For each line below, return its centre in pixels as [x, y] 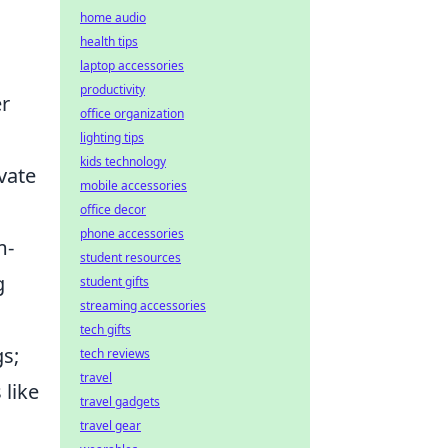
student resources [130, 257]
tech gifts [105, 329]
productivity [112, 89]
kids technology [123, 161]
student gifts [114, 281]
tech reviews [115, 353]
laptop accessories [132, 65]
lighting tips [112, 137]
